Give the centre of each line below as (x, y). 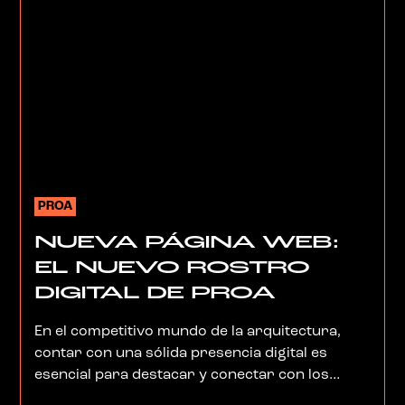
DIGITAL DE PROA (154, 293)
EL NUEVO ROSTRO (171, 268)
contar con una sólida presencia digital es (180, 353)
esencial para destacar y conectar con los (181, 375)
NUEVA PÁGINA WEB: (186, 243)
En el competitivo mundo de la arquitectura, (187, 331)
